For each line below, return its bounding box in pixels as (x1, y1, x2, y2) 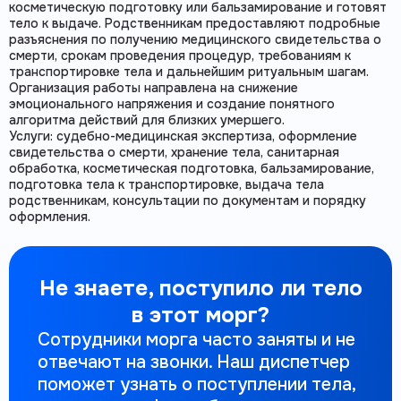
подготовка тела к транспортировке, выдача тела (9, 175, 324, 192)
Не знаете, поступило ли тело (38, 274, 363, 302)
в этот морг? (132, 301, 269, 328)
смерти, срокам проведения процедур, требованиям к (9, 47, 351, 64)
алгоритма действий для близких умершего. (9, 111, 285, 128)
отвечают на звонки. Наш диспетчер (38, 350, 350, 373)
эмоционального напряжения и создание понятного (9, 95, 335, 112)
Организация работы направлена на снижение (9, 79, 298, 96)
